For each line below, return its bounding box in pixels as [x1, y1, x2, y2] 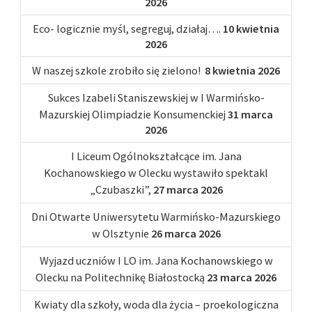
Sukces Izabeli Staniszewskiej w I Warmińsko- [47, 90, 265, 104]
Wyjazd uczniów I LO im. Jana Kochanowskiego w [39, 253, 273, 267]
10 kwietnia [223, 21, 279, 36]
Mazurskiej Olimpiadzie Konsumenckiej [39, 107, 226, 121]
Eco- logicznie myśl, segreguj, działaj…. [33, 21, 221, 36]
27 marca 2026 [153, 182, 223, 196]
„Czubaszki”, [89, 182, 151, 196]
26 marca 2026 [150, 226, 221, 240]
